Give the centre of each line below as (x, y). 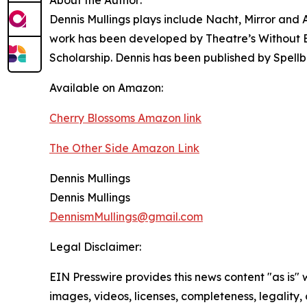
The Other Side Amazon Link (124, 148)
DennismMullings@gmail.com (126, 216)
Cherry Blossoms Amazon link (125, 118)
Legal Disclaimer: (95, 246)
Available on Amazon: (106, 87)
